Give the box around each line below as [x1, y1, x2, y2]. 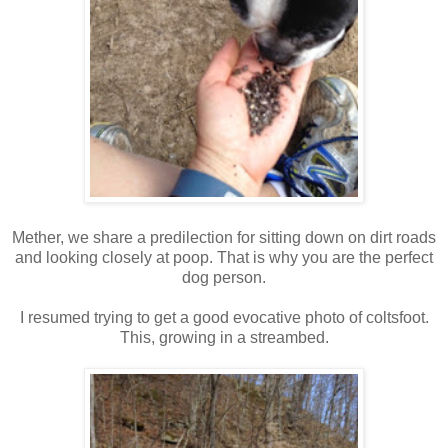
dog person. [182, 268, 266, 286]
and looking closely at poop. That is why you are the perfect [15, 248, 433, 266]
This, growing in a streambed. [119, 328, 329, 346]
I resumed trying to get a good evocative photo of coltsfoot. [19, 308, 429, 326]
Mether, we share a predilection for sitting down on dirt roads [12, 228, 436, 246]
